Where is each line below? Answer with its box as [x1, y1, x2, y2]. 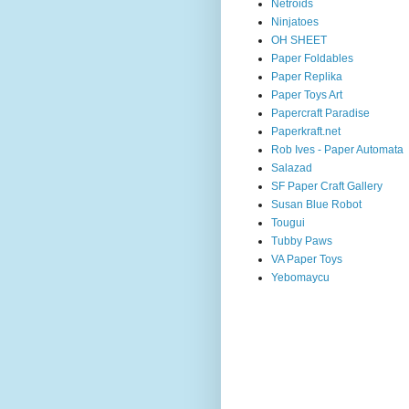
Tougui [271, 215, 305, 229]
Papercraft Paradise [271, 106, 370, 120]
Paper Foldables [271, 51, 353, 65]
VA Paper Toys [271, 252, 342, 266]
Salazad [271, 161, 312, 174]
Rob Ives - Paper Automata [271, 142, 404, 156]
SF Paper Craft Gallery [271, 179, 383, 193]
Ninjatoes [271, 15, 319, 28]
